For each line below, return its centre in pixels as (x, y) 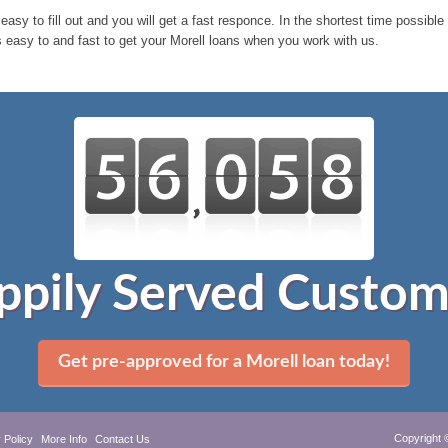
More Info (64, 439)
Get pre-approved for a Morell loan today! (224, 362)
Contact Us (122, 439)
